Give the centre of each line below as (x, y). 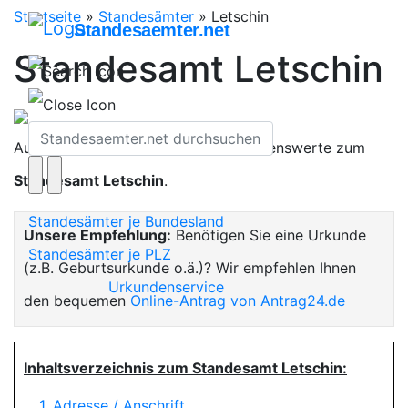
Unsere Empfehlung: (97, 235)
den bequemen (77, 301)
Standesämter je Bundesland (126, 222)
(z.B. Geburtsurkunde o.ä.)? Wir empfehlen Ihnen (190, 268)
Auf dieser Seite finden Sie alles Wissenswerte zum (189, 148)
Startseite (47, 16)
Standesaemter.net (152, 30)
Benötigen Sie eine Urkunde (269, 235)
